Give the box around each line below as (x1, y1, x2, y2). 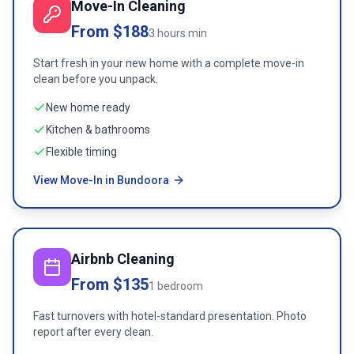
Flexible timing (46, 145, 117, 158)
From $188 (71, 22, 149, 41)
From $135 (71, 275, 149, 294)
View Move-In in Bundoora (33, 174, 169, 186)
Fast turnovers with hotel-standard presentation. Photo (33, 310, 307, 322)
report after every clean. (33, 326, 153, 338)
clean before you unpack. (33, 73, 158, 85)
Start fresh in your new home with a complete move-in (33, 57, 304, 70)
